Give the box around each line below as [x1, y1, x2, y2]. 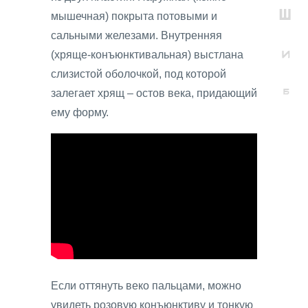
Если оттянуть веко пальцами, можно [51, 280, 241, 292]
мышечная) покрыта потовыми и [51, 10, 217, 23]
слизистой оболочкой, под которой [51, 68, 226, 80]
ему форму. [51, 107, 109, 119]
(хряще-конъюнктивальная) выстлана [51, 49, 243, 61]
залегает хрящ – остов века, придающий [51, 87, 257, 100]
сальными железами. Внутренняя [51, 30, 222, 42]
